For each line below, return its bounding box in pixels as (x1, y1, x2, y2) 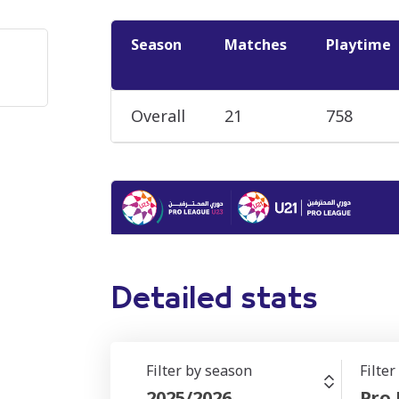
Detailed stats (110, 286, 318, 313)
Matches (224, 35, 287, 55)
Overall (131, 105, 185, 127)
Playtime (326, 35, 391, 55)
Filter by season (146, 361, 252, 381)
